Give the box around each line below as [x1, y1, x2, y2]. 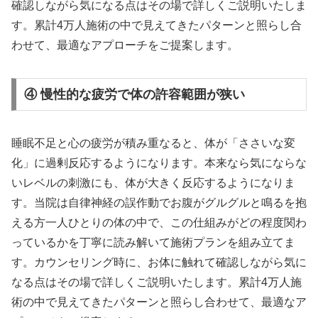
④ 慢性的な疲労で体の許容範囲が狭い [23, 87, 245, 102]
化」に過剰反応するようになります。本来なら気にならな [11, 157, 307, 170]
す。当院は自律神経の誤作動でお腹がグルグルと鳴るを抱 [11, 197, 307, 209]
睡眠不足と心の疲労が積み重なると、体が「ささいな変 [11, 137, 295, 150]
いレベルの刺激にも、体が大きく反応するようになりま [11, 177, 295, 190]
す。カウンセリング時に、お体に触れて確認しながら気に [11, 256, 307, 269]
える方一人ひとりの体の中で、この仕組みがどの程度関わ [11, 216, 307, 229]
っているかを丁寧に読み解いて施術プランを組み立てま [11, 236, 295, 249]
